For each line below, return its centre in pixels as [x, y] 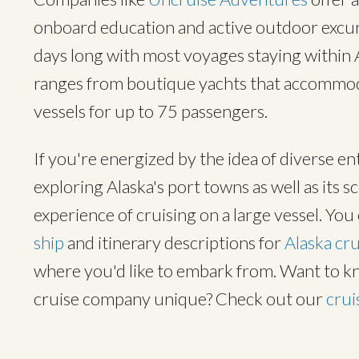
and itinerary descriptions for [174, 242]
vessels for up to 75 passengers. [151, 111]
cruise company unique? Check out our [180, 298]
